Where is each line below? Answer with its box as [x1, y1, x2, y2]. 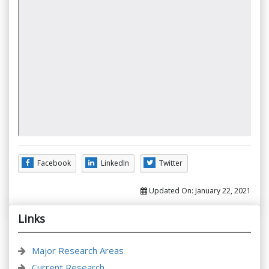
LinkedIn [101, 158, 129, 169]
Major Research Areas [32, 244, 124, 257]
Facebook [37, 158, 71, 169]
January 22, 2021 [195, 186, 251, 196]
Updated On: [147, 186, 195, 196]
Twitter [159, 158, 183, 169]
